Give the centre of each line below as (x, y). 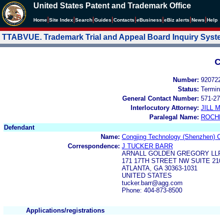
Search (84, 20)
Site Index (61, 20)
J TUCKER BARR (147, 146)
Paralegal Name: (174, 117)
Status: (188, 89)
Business (151, 20)
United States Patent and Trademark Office (112, 6)
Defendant (19, 127)
